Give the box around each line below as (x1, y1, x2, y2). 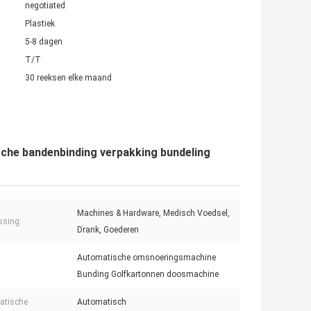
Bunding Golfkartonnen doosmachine (77, 269, 219, 280)
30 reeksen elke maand (25, 73, 112, 83)
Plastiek (25, 19, 55, 29)
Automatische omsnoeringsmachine (77, 253, 216, 263)
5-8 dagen (25, 37, 62, 47)
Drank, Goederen (77, 225, 139, 235)
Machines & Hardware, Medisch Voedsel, (77, 208, 230, 219)
